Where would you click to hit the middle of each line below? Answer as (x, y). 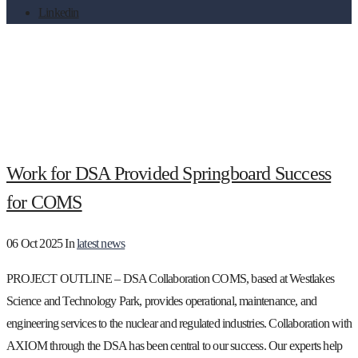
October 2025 (138, 91)
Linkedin (59, 12)
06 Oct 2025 (36, 243)
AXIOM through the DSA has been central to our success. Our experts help (175, 345)
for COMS (44, 203)
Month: (42, 91)
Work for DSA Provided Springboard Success (169, 174)
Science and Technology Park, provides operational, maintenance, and (162, 300)
